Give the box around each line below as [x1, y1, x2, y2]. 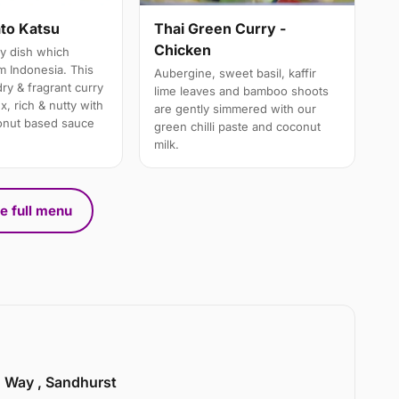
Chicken [154, 40, 212, 59]
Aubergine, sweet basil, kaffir [154, 65, 317, 80]
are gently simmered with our [154, 101, 317, 116]
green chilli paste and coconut [154, 118, 322, 134]
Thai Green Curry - [154, 19, 287, 37]
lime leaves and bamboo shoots [154, 83, 330, 98]
